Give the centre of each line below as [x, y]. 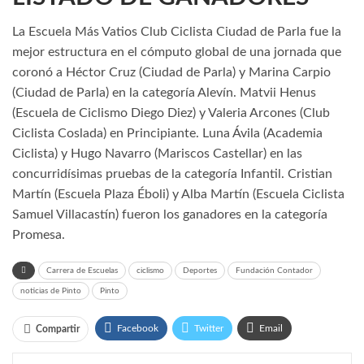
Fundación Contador [274, 271]
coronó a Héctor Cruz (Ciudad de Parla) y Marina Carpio [171, 73]
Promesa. [39, 235]
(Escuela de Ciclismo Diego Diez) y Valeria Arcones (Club [171, 113]
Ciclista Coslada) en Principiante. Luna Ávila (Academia [167, 134]
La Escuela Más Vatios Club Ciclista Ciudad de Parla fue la [177, 32]
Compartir [58, 329]
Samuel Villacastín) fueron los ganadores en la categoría [170, 215]
